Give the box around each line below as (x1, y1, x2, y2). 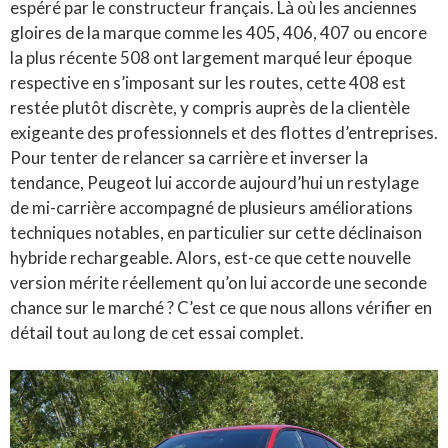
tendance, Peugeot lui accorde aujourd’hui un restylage (10, 171, 419, 193)
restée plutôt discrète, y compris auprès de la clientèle (10, 96, 410, 118)
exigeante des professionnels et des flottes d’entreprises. (10, 121, 438, 143)
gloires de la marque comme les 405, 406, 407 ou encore (10, 21, 427, 43)
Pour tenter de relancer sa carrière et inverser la (10, 146, 368, 168)
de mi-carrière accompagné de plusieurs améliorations (10, 196, 413, 218)
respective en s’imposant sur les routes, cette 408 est (10, 71, 406, 93)
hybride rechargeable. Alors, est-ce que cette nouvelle (10, 246, 411, 268)
